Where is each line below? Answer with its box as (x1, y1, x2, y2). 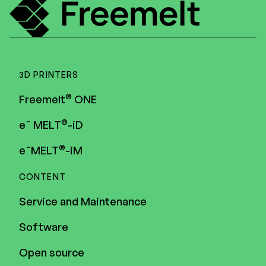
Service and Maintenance (19, 194, 147, 208)
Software (19, 220, 68, 233)
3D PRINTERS (19, 69, 79, 80)
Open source (19, 245, 84, 259)
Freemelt (19, 92, 65, 106)
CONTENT (19, 171, 66, 182)
